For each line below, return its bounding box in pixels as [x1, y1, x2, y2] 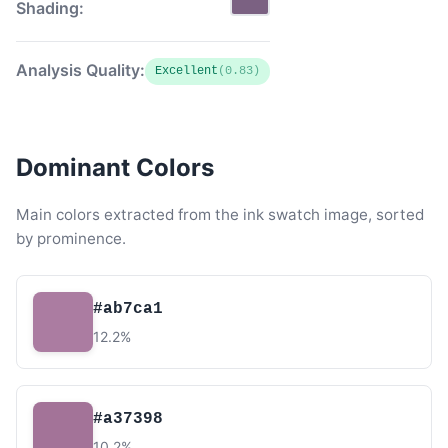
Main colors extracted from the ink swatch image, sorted [16, 205, 424, 224]
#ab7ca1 [93, 299, 163, 318]
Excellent [155, 64, 218, 78]
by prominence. [16, 229, 126, 248]
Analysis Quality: [16, 60, 145, 80]
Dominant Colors [16, 153, 214, 182]
